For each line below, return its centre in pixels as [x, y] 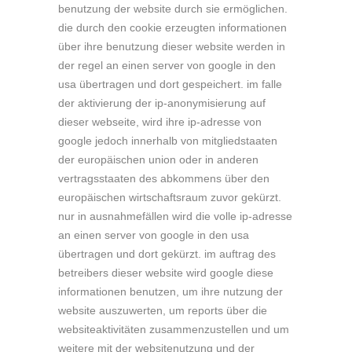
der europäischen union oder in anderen [158, 159]
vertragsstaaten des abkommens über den [164, 178]
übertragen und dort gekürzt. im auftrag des [167, 254]
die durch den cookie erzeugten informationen [172, 27]
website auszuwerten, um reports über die [163, 310]
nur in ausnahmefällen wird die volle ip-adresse [175, 216]
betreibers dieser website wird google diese [166, 273]
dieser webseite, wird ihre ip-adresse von [160, 122]
